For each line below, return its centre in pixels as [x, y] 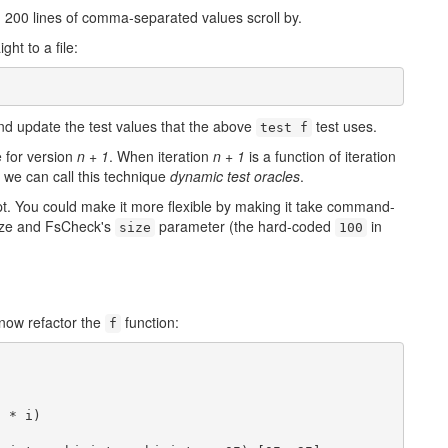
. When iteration [161, 156]
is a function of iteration [320, 156]
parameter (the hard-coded [245, 226]
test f [284, 127]
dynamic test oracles [235, 176]
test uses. [344, 126]
